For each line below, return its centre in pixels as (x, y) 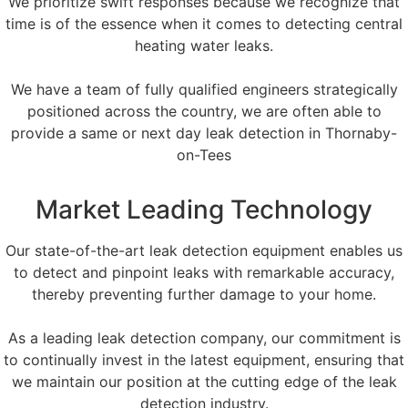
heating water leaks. (204, 46)
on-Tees (204, 155)
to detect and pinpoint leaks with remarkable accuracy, (204, 273)
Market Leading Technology (204, 210)
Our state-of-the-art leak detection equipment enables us (204, 251)
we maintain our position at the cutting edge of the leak (204, 382)
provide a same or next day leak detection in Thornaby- (204, 133)
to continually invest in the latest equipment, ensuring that (204, 360)
